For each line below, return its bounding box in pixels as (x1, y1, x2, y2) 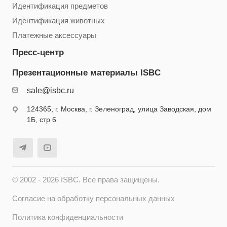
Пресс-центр (12, 48, 64, 58)
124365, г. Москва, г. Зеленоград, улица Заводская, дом (27, 105, 211, 113)
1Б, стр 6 (27, 116, 56, 124)
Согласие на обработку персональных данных (12, 195, 175, 203)
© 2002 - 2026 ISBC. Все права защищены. (12, 176, 160, 184)
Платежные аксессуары (12, 31, 96, 40)
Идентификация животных (12, 17, 105, 25)
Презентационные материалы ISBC (12, 68, 161, 78)
